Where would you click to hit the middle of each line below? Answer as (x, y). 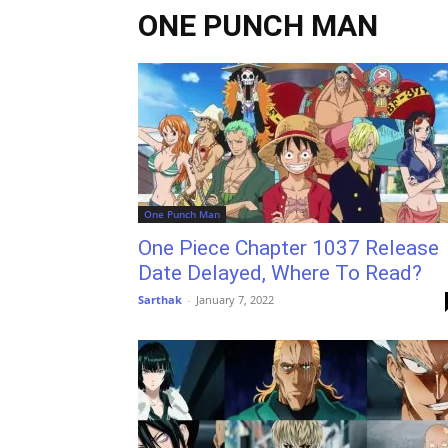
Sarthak (160, 299)
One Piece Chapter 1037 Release (288, 248)
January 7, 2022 (235, 299)
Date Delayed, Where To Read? (280, 273)
